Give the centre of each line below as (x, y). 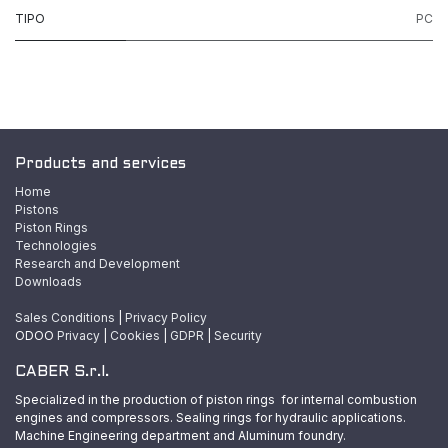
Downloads (48, 282)
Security (238, 336)
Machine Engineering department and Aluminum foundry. (180, 436)
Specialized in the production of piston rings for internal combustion (216, 400)
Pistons (37, 210)
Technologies (56, 246)
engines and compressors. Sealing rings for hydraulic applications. (210, 418)
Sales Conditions (65, 318)
